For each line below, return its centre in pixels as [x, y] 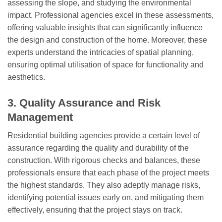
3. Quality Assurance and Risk [84, 103]
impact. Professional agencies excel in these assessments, [111, 15]
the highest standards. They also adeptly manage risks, [104, 185]
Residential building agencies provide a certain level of [104, 136]
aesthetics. [26, 77]
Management [40, 117]
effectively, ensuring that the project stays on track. [95, 210]
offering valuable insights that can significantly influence [105, 27]
